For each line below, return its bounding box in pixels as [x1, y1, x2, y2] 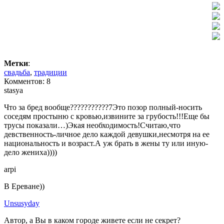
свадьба [4, 67, 30, 76]
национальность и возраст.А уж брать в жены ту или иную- [4, 138, 208, 147]
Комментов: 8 [4, 76, 50, 85]
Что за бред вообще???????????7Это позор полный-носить [4, 102, 202, 111]
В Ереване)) [4, 181, 44, 190]
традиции [34, 67, 67, 76]
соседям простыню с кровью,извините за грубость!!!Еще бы [4, 111, 209, 120]
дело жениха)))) [4, 147, 57, 156]
